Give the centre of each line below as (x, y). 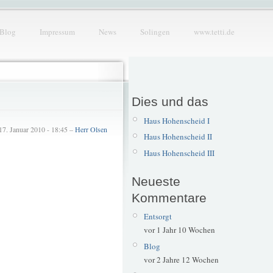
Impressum (57, 31)
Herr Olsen (91, 129)
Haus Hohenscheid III (179, 153)
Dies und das (170, 101)
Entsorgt (158, 217)
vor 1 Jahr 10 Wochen (179, 230)
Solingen (155, 31)
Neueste (156, 181)
